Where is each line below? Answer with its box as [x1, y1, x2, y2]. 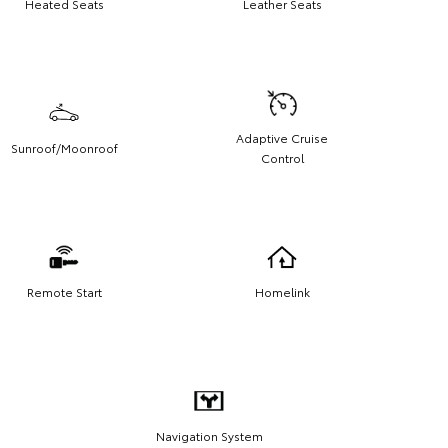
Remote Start [26, 282, 102, 300]
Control [260, 148, 304, 166]
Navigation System [155, 426, 263, 444]
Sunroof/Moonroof [10, 138, 118, 156]
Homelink [254, 282, 310, 300]
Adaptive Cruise [236, 128, 328, 146]
